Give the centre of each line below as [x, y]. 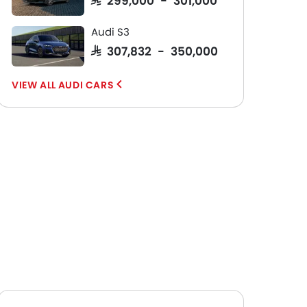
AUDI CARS [86, 85]
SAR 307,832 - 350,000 [155, 50]
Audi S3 [110, 32]
